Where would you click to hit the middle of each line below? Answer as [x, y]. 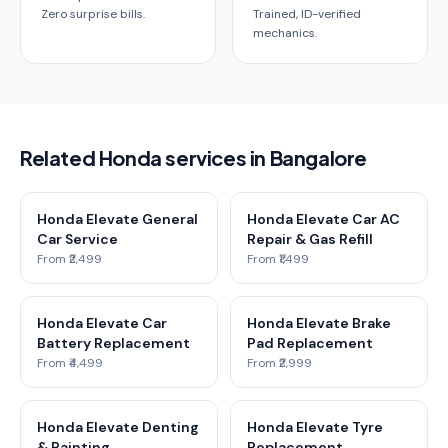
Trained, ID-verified [307, 14]
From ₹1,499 [278, 259]
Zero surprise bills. [93, 14]
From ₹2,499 [69, 259]
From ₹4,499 [70, 363]
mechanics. [285, 33]
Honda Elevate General [117, 219]
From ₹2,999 [279, 363]
